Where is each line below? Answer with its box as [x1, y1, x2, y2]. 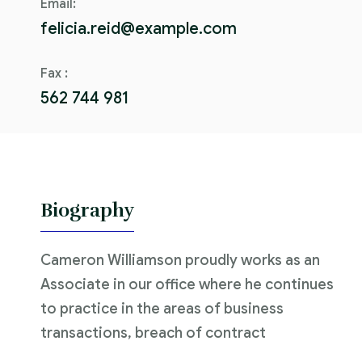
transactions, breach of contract [40, 323, 266, 342]
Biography [40, 197, 134, 222]
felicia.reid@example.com [40, 18, 237, 39]
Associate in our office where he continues [40, 275, 334, 293]
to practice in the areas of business [40, 299, 284, 318]
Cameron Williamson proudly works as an [40, 250, 320, 269]
